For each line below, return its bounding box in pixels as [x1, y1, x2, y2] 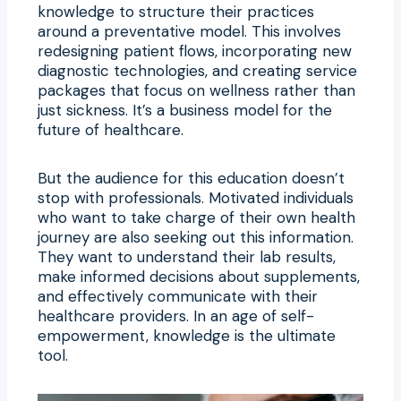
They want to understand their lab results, [38, 246, 336, 267]
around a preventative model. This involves [38, 21, 341, 41]
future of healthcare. [38, 119, 183, 140]
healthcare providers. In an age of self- [38, 305, 314, 326]
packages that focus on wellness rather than [38, 80, 355, 100]
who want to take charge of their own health [38, 207, 355, 227]
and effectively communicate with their [38, 286, 318, 306]
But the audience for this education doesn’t [38, 167, 345, 188]
